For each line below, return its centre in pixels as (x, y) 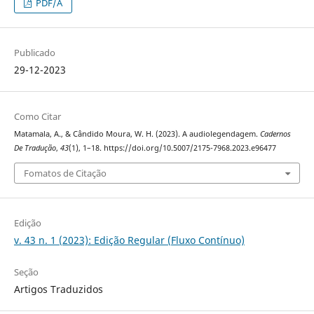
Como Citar (37, 117)
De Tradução (35, 148)
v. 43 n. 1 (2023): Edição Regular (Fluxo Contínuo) (129, 240)
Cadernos (275, 134)
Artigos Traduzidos (58, 289)
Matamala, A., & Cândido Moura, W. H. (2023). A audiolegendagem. (137, 134)
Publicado (34, 53)
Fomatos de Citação (65, 173)
